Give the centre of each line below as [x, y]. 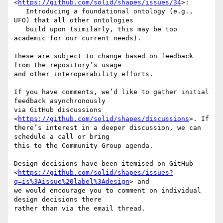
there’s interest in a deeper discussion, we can [108, 128]
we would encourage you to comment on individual [108, 191]
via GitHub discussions [58, 110]
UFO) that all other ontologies [74, 20]
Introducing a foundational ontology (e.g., [20, 11]
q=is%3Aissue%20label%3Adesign [72, 182]
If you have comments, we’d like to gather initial [111, 92]
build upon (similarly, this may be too [20, 29]
